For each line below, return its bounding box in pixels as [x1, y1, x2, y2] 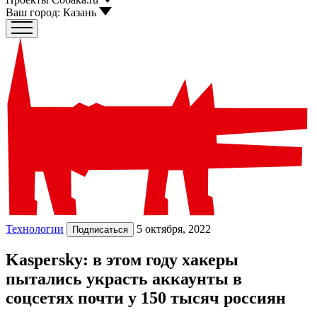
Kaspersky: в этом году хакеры [6, 250, 238, 270]
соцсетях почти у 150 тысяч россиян [6, 289, 286, 308]
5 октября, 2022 [137, 222, 211, 235]
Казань [63, 6, 96, 18]
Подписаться [72, 224, 128, 235]
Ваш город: [6, 6, 60, 18]
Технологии [6, 222, 64, 235]
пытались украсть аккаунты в [6, 270, 242, 289]
